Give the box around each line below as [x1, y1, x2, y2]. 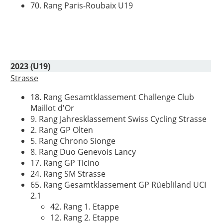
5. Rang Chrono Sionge [30, 135, 115, 146]
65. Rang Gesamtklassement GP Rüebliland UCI [30, 179, 206, 190]
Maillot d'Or [30, 103, 74, 113]
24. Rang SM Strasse [30, 168, 106, 179]
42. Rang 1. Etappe [50, 201, 119, 212]
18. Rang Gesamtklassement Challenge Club [30, 92, 194, 103]
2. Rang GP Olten [30, 124, 93, 135]
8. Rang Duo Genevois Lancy [30, 146, 136, 157]
